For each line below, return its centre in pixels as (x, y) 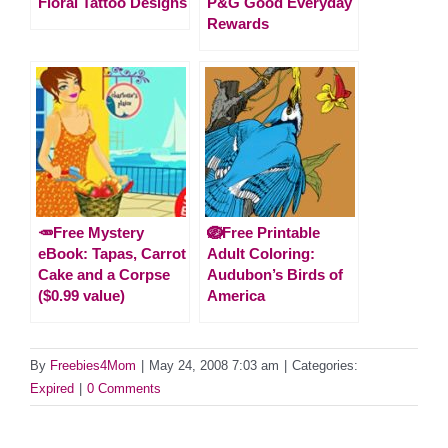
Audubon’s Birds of (275, 274)
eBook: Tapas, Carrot (112, 253)
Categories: (325, 365)
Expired (52, 388)
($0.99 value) (81, 295)
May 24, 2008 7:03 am (214, 365)
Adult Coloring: (261, 253)
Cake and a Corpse (104, 274)
